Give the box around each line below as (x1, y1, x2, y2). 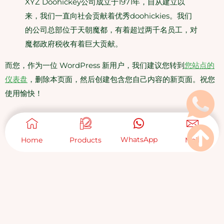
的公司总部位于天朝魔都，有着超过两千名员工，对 (25, 25, 197, 34)
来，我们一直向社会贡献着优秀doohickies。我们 (25, 11, 192, 20)
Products (69, 135, 101, 145)
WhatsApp (120, 135, 157, 144)
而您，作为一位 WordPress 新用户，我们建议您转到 (5, 60, 184, 70)
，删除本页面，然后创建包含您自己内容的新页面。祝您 (27, 74, 215, 84)
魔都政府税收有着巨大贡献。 (25, 39, 122, 48)
